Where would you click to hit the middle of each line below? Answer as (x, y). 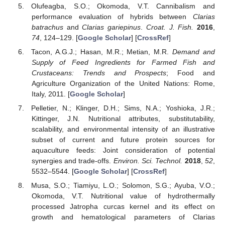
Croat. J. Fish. (170, 27)
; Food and (191, 73)
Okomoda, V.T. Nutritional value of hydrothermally (123, 196)
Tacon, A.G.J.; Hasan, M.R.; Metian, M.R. (102, 51)
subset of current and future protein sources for (123, 139)
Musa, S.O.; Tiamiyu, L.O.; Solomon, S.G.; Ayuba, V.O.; (123, 186)
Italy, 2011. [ (50, 94)
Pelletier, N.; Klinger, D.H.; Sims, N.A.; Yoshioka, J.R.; (123, 108)
